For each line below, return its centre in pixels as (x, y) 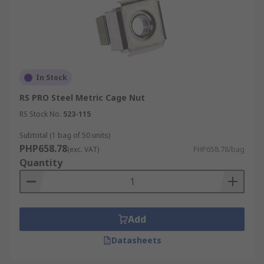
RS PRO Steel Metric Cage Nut (82, 98)
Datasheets (136, 240)
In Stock (52, 77)
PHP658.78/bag (219, 149)
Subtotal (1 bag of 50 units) (65, 135)
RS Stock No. (40, 114)
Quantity (41, 163)
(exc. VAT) (83, 149)
